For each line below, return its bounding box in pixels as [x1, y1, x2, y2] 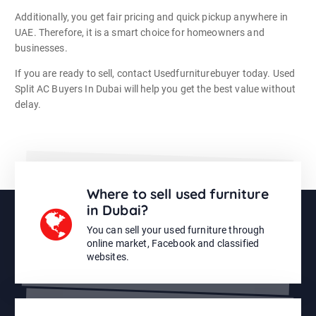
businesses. [15, 42, 68, 54]
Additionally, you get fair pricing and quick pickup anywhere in [15, 11, 288, 23]
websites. [86, 251, 129, 263]
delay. [15, 98, 41, 110]
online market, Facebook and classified [86, 238, 260, 250]
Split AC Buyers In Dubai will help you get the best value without [15, 83, 296, 95]
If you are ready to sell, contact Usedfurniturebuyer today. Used [15, 67, 296, 79]
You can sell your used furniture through [86, 224, 265, 236]
